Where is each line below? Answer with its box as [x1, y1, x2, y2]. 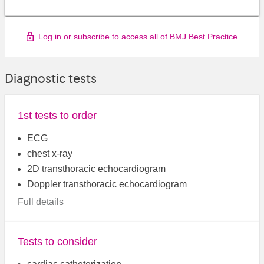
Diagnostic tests [5, 70, 97, 87]
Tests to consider [18, 236, 98, 248]
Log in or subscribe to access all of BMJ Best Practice [38, 32, 237, 42]
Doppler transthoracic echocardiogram [27, 179, 187, 189]
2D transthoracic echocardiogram [27, 163, 166, 174]
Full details [18, 196, 64, 207]
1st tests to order [18, 109, 97, 121]
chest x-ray [27, 148, 73, 159]
